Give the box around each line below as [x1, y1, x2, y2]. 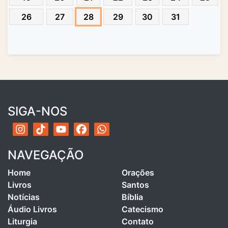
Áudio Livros [8, 204, 57, 215]
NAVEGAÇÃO [8, 148, 83, 163]
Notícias [8, 192, 40, 203]
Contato [122, 216, 154, 227]
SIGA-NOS [8, 104, 67, 119]
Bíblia [122, 192, 143, 203]
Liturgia [8, 216, 37, 227]
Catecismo [122, 204, 163, 215]
